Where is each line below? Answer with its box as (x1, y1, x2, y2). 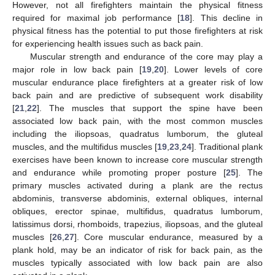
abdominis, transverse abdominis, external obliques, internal (12, 193, 263, 203)
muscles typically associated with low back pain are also (12, 257, 263, 268)
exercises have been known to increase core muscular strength (12, 154, 263, 165)
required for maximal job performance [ (12, 12, 180, 23)
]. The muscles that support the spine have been (37, 103, 263, 113)
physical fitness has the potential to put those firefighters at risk (12, 25, 263, 36)
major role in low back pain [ (12, 64, 142, 74)
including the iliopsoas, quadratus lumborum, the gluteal (12, 128, 263, 139)
